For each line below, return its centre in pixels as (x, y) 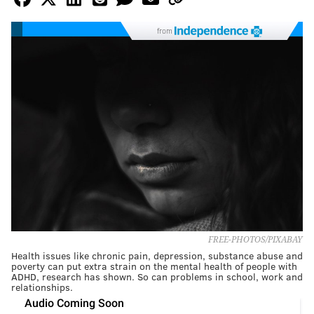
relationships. (42, 287)
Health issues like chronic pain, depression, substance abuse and (157, 255)
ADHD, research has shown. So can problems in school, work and (157, 276)
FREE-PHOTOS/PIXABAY (255, 239)
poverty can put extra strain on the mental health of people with (154, 266)
